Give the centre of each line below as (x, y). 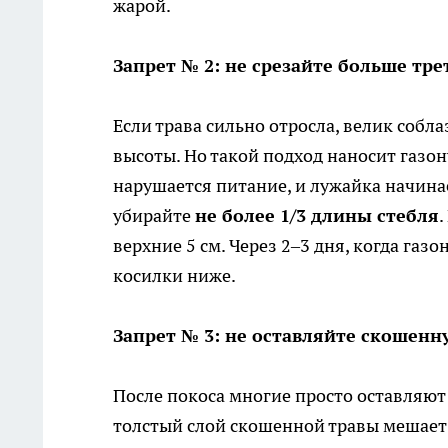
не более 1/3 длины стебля (317, 216)
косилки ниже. (174, 276)
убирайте (154, 216)
